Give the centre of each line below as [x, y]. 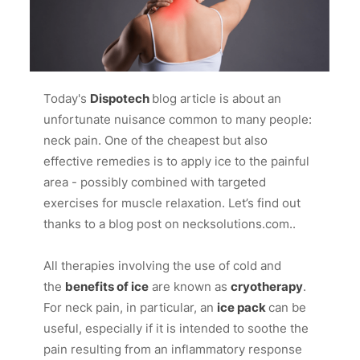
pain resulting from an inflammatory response [173, 350]
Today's [67, 99]
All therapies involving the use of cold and [163, 266]
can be [288, 308]
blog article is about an [217, 99]
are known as [190, 287]
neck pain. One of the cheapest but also [156, 141]
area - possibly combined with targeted [155, 182]
